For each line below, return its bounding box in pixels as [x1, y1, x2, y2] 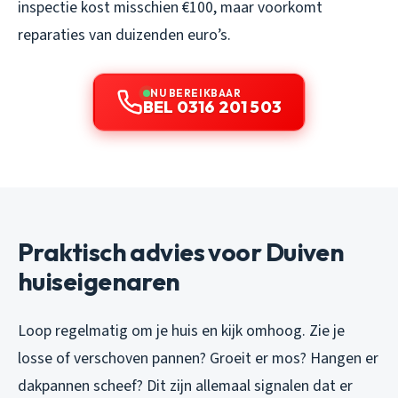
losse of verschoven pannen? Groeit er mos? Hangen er [18, 347, 378, 370]
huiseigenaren [18, 266, 180, 298]
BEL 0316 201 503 [143, 97, 282, 118]
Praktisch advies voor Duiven [18, 236, 345, 268]
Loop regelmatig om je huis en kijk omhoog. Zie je [18, 320, 345, 343]
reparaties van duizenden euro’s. [18, 24, 231, 47]
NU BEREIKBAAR [150, 86, 242, 100]
